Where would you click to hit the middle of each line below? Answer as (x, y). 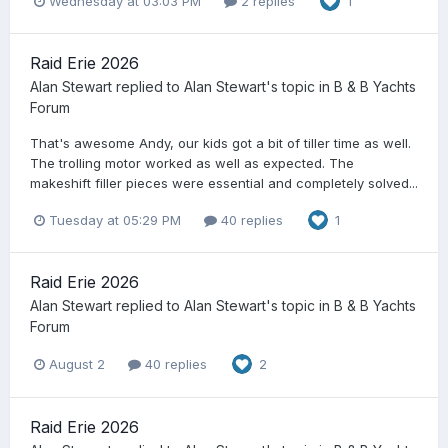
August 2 (77, 363)
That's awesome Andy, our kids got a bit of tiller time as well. (220, 143)
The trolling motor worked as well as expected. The (192, 163)
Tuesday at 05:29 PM (115, 219)
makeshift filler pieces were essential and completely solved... (224, 183)
